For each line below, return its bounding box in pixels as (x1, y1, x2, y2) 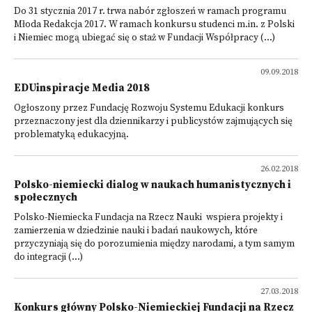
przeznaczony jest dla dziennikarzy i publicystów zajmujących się (14, 116, 292, 127)
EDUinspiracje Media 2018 (14, 81, 149, 95)
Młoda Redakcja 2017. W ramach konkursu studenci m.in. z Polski (14, 19, 295, 31)
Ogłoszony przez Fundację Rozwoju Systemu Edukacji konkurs (14, 102, 284, 114)
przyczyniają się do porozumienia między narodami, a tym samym (14, 238, 295, 250)
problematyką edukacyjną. (14, 129, 129, 141)
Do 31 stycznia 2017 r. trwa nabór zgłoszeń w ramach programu (14, 6, 286, 17)
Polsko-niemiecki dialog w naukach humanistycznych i (14, 178, 291, 192)
